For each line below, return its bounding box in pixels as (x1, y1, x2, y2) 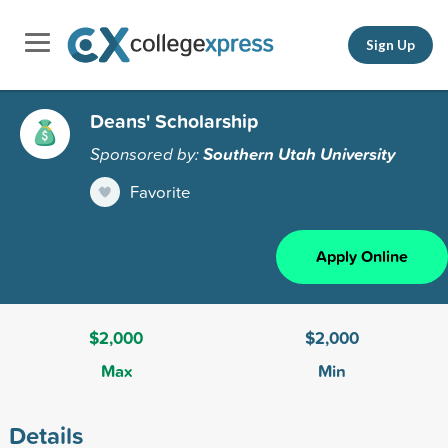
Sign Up (366, 36, 415, 53)
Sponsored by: (90, 141, 203, 165)
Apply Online (316, 244, 408, 268)
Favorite (130, 179, 191, 203)
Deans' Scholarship (90, 106, 258, 135)
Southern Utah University (203, 141, 396, 166)
